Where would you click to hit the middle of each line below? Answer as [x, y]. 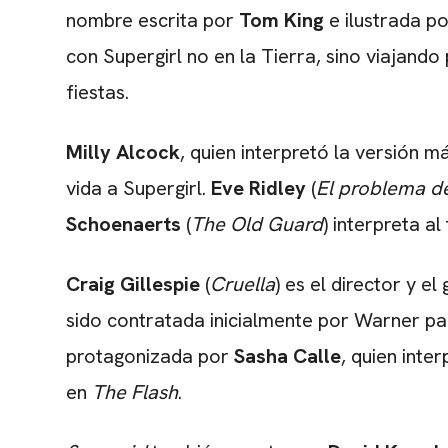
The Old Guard [257, 224]
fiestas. [97, 92]
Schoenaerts [123, 224]
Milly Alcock [123, 152]
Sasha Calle [285, 356]
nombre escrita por [152, 20]
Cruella [242, 284]
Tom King [281, 20]
